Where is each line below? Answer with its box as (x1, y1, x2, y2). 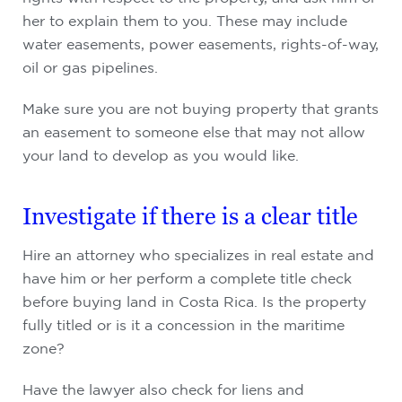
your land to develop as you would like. (22, 147, 299, 163)
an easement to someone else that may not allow (22, 124, 365, 140)
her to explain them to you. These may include (22, 13, 347, 29)
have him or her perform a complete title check (22, 270, 352, 286)
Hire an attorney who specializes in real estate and (22, 247, 374, 263)
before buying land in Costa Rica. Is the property (22, 293, 366, 310)
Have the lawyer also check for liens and (22, 381, 304, 398)
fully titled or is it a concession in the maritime (22, 317, 345, 333)
